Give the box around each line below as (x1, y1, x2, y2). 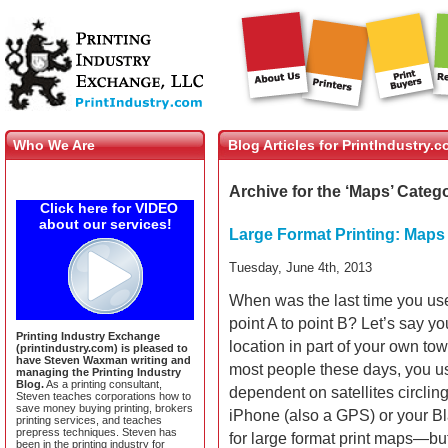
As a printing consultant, (44, 378, 162, 390)
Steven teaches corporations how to (16, 390, 191, 402)
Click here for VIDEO (40, 200, 178, 216)
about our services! (38, 216, 172, 232)
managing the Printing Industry (16, 366, 181, 378)
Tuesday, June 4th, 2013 (229, 260, 372, 275)
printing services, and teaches (16, 414, 162, 426)
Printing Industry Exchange (16, 330, 160, 342)
